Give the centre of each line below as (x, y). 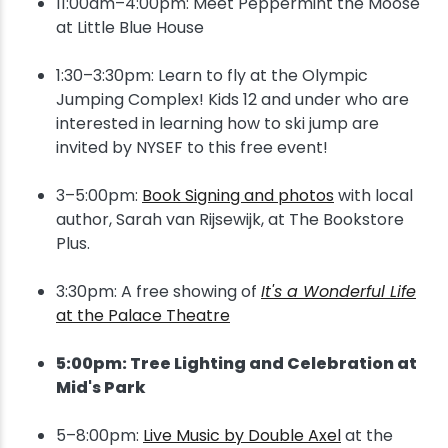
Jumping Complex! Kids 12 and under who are (232, 99)
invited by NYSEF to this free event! (192, 147)
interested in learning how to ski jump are (217, 123)
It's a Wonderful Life (338, 291)
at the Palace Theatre (143, 315)
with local (373, 195)
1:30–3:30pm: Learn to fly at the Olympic (212, 75)
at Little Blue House (130, 27)
